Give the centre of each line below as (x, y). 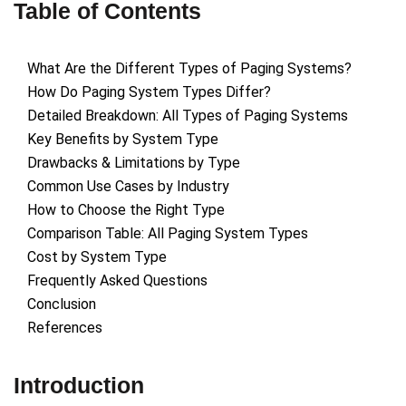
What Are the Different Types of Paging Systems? (189, 69)
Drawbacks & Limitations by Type (134, 163)
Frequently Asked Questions (117, 281)
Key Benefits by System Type (123, 140)
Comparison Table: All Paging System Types (168, 234)
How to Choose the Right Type (126, 210)
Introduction (79, 386)
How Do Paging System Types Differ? (149, 92)
